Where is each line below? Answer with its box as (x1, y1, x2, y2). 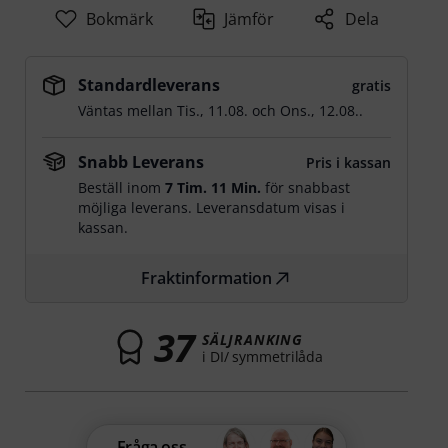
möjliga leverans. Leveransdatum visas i (78, 198, 346, 217)
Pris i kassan (305, 153, 391, 172)
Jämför (224, 8, 275, 30)
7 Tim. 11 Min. (165, 178, 262, 197)
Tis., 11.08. (177, 101, 249, 120)
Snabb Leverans (78, 151, 205, 173)
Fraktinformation (141, 267, 273, 289)
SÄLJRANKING (202, 329, 304, 349)
